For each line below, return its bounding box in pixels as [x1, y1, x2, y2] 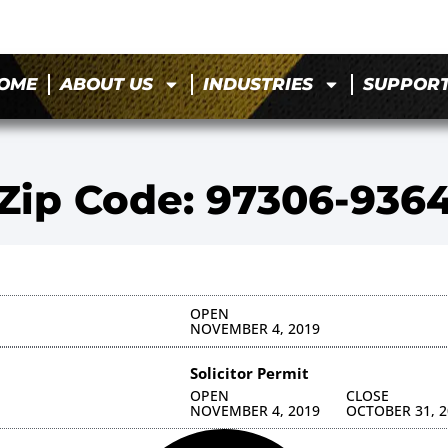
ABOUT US [60, 74, 154, 95]
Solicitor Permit [189, 362, 309, 383]
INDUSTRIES [203, 74, 314, 95]
